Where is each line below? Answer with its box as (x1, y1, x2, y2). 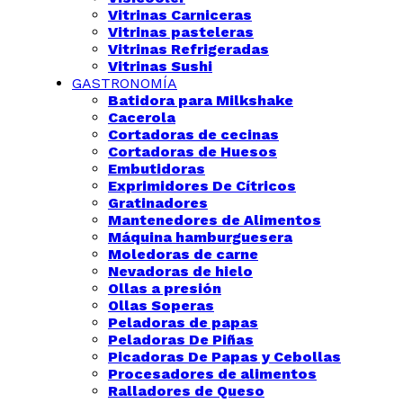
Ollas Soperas (108, 297, 214, 314)
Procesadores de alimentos (108, 365, 317, 382)
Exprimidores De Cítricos (108, 177, 296, 194)
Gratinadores (108, 194, 208, 211)
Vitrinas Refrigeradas (108, 40, 269, 58)
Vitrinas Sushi (108, 58, 212, 75)
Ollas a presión (108, 280, 221, 297)
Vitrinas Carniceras (108, 6, 252, 23)
